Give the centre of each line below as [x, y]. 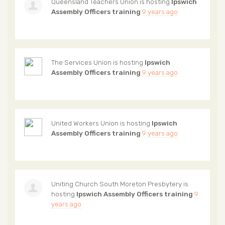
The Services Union [81, 63]
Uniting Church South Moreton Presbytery [117, 184]
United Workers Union [85, 123]
